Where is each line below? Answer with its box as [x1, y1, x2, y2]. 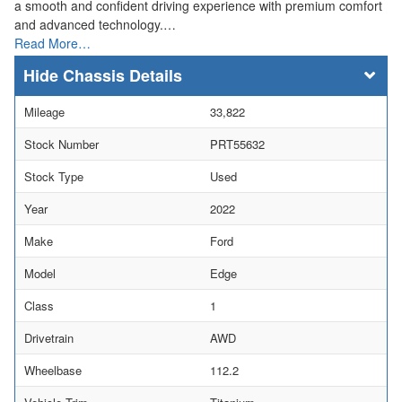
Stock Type [24, 168, 83, 185]
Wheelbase [24, 362, 82, 379]
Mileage [24, 103, 65, 120]
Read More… [14, 33, 91, 52]
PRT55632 [210, 135, 265, 153]
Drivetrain [24, 329, 74, 346]
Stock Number [24, 135, 99, 153]
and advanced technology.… [14, 14, 176, 33]
